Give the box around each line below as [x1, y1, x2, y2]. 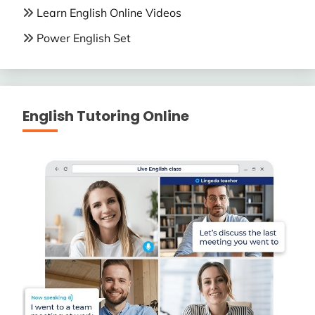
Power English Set [37, 31, 131, 46]
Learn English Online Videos [37, 5, 181, 20]
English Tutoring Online [22, 106, 189, 127]
